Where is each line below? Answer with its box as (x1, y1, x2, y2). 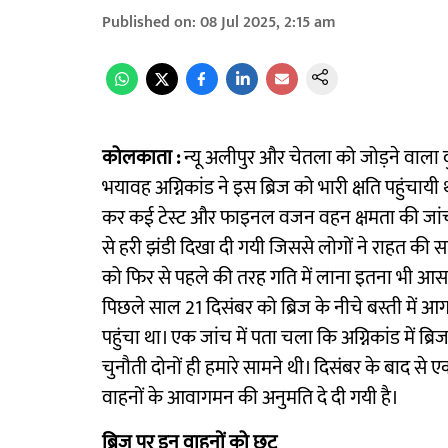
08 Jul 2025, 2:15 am (200, 9, 336, 36)
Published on (102, 9, 192, 36)
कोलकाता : (102, 141, 184, 175)
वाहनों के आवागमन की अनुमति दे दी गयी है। (102, 381, 399, 415)
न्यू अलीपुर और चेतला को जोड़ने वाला (184, 141, 439, 175)
